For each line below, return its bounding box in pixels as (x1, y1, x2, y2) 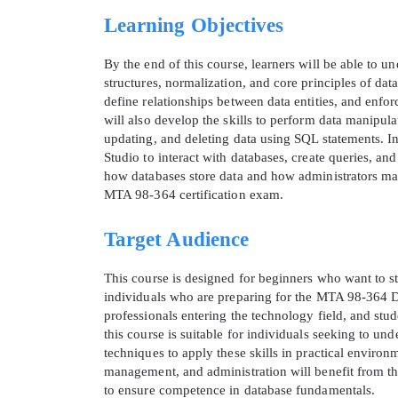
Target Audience (104, 228, 249, 251)
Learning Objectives (104, 14, 284, 37)
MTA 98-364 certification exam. (104, 187, 283, 203)
